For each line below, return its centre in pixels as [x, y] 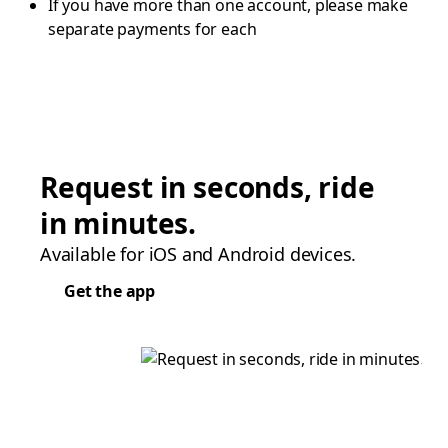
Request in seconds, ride [207, 186]
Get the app [110, 290]
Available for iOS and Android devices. [198, 253]
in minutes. [118, 222]
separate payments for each [152, 28]
